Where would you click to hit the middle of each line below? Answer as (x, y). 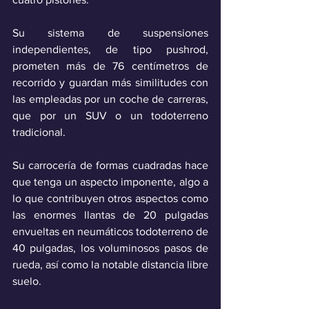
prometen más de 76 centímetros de (110, 66)
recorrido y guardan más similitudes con (110, 82)
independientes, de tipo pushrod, (110, 49)
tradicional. (39, 132)
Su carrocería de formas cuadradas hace (110, 165)
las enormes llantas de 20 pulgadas (110, 215)
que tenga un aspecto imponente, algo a (110, 181)
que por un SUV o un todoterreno (110, 115)
